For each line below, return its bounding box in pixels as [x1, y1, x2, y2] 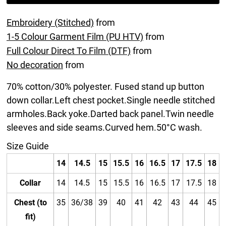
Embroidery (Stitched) [7, 17, 94, 28]
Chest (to [14, 198, 47, 207]
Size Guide [7, 141, 49, 151]
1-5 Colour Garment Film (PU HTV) [7, 31, 143, 42]
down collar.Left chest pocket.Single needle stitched [7, 95, 215, 105]
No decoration [7, 60, 63, 70]
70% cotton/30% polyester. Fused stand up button [7, 81, 204, 92]
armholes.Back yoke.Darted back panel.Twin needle [7, 108, 214, 119]
